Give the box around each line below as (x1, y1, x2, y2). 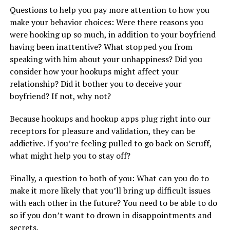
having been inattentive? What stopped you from (9, 41, 193, 53)
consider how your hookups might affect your (9, 66, 179, 78)
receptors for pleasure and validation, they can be (9, 125, 195, 137)
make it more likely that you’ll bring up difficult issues (9, 185, 210, 197)
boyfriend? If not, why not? (9, 90, 111, 102)
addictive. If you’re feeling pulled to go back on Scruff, (9, 138, 212, 149)
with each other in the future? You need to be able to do (9, 197, 217, 209)
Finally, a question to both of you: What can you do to (9, 172, 209, 184)
